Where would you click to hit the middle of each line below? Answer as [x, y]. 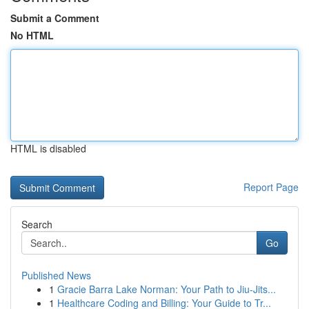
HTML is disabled [48, 148]
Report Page [271, 187]
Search [37, 224]
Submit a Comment [55, 18]
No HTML [32, 35]
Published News [56, 275]
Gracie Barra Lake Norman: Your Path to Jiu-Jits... [167, 289]
